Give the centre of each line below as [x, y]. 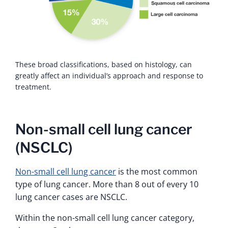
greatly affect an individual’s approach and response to [109, 76]
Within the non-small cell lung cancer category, [105, 218]
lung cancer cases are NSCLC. [71, 197]
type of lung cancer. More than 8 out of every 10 [107, 184]
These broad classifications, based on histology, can [104, 65]
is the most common [157, 172]
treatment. [33, 87]
